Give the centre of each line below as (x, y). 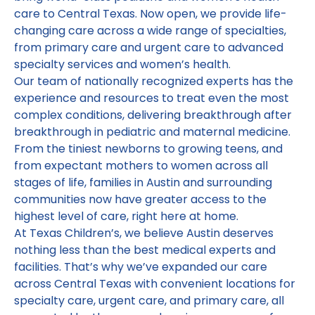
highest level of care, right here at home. (126, 216)
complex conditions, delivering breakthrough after (153, 115)
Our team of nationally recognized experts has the (154, 81)
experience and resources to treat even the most (152, 98)
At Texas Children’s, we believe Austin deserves (144, 233)
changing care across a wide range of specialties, (150, 31)
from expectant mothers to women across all (141, 166)
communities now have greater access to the (140, 199)
